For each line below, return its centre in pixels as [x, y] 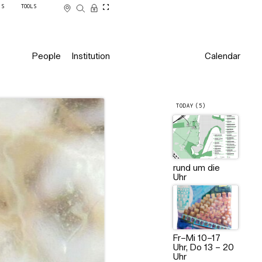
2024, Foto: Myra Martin [200, 112]
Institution [91, 57]
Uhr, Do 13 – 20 [203, 249]
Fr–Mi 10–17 [196, 239]
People [46, 57]
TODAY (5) [191, 106]
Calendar [222, 57]
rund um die [196, 168]
